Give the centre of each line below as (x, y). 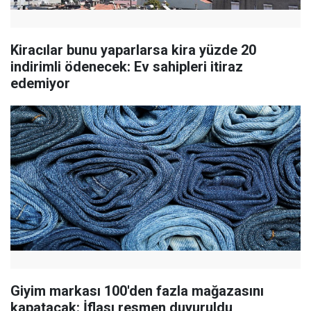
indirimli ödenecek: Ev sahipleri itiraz (127, 67)
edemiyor (40, 84)
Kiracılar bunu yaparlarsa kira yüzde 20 (133, 50)
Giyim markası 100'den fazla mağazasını (137, 291)
